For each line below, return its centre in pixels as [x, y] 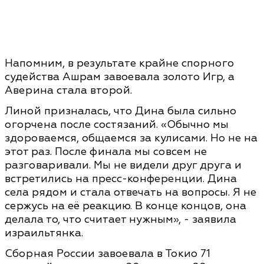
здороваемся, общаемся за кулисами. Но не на [131, 138]
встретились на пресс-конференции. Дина [121, 179]
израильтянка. [44, 233]
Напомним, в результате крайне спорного [119, 63]
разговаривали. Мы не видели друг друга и [123, 165]
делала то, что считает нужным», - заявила [121, 220]
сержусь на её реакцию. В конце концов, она [126, 206]
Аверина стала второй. [68, 90]
